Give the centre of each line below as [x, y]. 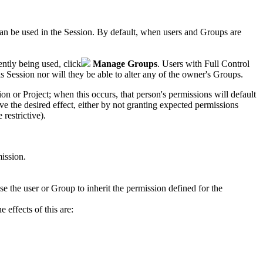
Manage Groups [124, 63]
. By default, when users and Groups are [167, 32]
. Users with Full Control [203, 63]
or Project [30, 94]
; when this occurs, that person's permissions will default [152, 94]
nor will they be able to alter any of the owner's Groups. [139, 74]
